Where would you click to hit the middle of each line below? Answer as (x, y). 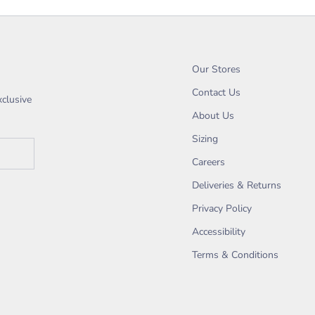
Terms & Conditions (235, 255)
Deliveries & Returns (237, 185)
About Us (213, 115)
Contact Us (216, 92)
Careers (208, 162)
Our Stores (216, 69)
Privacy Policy (222, 208)
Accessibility (219, 231)
